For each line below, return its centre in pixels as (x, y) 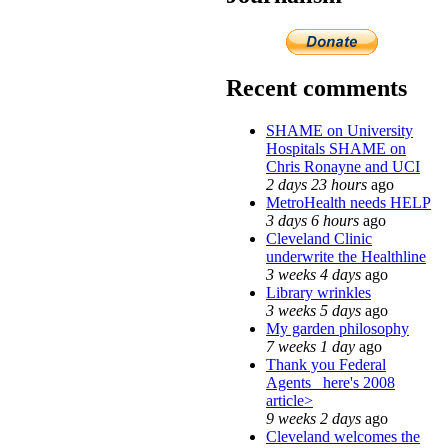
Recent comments (316, 87)
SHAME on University (339, 130)
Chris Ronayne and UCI (343, 166)
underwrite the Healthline (346, 256)
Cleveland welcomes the (343, 436)
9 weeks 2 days (313, 418)
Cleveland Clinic (319, 238)
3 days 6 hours (312, 220)
